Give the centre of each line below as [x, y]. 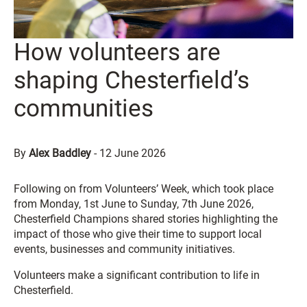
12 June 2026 [133, 153]
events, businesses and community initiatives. [124, 249]
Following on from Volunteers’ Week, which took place [144, 188]
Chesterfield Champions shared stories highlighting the [146, 219]
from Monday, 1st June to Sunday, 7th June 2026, [134, 204]
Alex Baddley [60, 153]
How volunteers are [117, 52]
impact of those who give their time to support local [138, 234]
